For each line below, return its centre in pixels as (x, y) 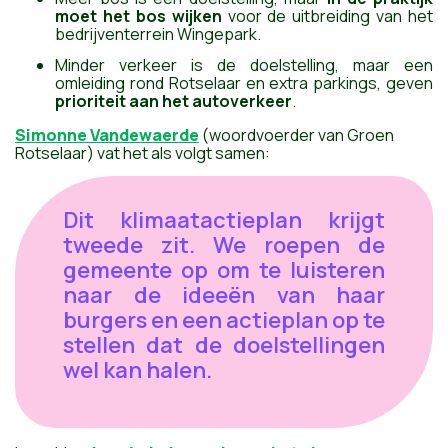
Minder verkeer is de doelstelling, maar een (244, 65)
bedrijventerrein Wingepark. (158, 34)
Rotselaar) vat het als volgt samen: (142, 153)
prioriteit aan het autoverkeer (173, 101)
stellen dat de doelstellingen (224, 344)
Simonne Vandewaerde (107, 135)
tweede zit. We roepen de (224, 244)
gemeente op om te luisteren (224, 269)
